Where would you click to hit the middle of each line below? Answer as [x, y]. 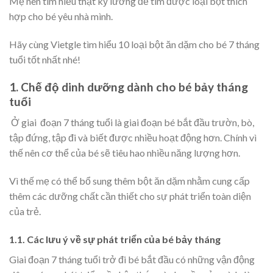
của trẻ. [25, 211]
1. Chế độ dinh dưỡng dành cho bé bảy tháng [129, 87]
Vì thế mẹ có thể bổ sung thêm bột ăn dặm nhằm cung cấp [129, 180]
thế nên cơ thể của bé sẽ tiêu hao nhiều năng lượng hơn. [125, 153]
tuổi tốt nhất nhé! [45, 59]
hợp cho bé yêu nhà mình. [61, 16]
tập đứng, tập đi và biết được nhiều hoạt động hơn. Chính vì [133, 138]
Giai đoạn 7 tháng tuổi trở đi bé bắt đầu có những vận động [132, 259]
